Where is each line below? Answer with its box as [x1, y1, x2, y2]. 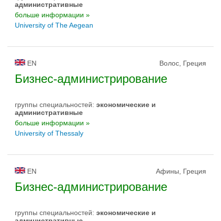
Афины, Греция [156, 167, 206, 175]
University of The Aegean [15, 21, 93, 29]
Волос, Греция [159, 59, 206, 67]
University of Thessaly [15, 129, 83, 137]
